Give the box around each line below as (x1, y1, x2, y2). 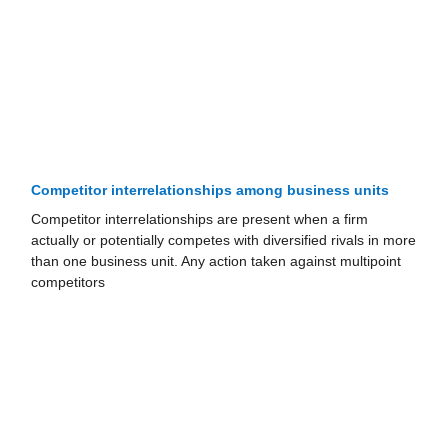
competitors (31, 275, 106, 291)
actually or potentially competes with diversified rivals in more (31, 233, 417, 249)
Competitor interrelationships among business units (31, 183, 390, 199)
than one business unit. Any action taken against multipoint (31, 254, 402, 270)
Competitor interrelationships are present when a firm (31, 212, 369, 228)
